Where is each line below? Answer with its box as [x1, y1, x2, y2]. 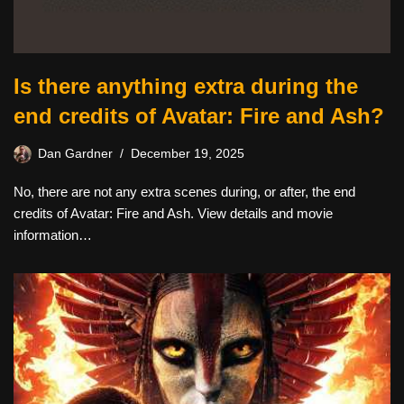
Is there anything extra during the [14, 74, 358, 98]
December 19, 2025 [131, 147, 244, 161]
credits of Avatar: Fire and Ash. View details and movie [14, 206, 333, 221]
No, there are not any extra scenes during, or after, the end [14, 184, 355, 199]
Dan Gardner [38, 147, 113, 161]
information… [14, 227, 92, 243]
